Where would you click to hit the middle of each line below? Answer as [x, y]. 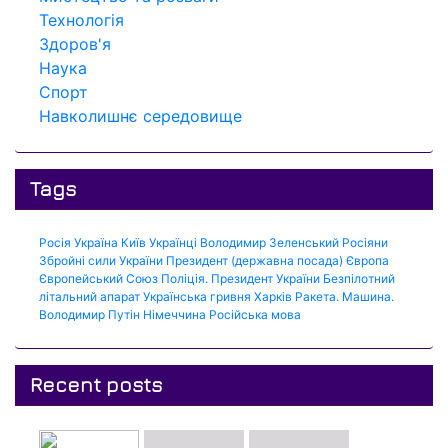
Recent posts [96, 384]
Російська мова [255, 314]
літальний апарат [89, 296]
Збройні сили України [101, 260]
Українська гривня [197, 296]
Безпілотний [359, 278]
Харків [273, 296]
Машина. [368, 296]
